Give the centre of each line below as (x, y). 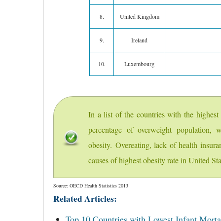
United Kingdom (139, 16)
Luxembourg (139, 64)
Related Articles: (85, 198)
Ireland (139, 40)
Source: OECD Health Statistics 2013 (91, 185)
